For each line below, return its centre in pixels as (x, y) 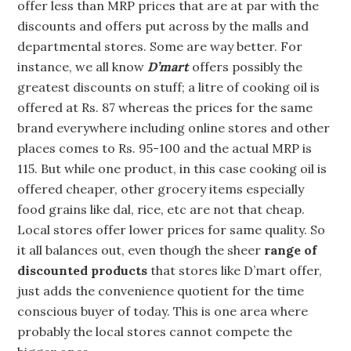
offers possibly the (248, 67)
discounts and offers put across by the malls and (163, 26)
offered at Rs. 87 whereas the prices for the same (165, 108)
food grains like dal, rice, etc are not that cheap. (161, 210)
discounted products (83, 271)
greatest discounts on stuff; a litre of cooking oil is (169, 87)
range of (291, 250)
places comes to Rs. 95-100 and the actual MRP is (165, 148)
